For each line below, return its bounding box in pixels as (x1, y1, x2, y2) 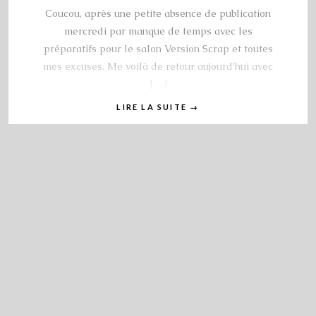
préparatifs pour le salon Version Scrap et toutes (43, 42, 273, 56)
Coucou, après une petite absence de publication (45, 7, 271, 20)
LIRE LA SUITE (116, 102, 190, 112)
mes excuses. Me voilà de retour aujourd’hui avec (43, 60, 273, 73)
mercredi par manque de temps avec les (63, 25, 253, 38)
